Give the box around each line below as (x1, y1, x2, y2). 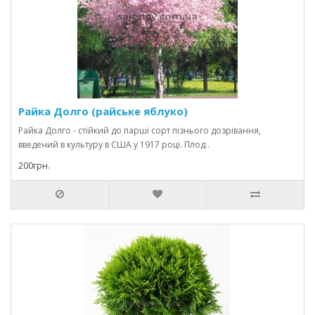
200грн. (18, 160, 50, 172)
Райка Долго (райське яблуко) (18, 104, 188, 118)
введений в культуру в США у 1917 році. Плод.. (18, 139, 210, 150)
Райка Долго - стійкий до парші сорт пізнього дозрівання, (18, 124, 261, 136)
